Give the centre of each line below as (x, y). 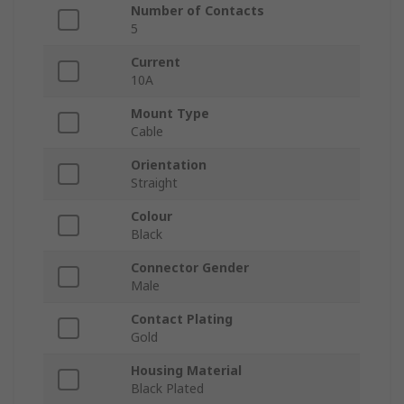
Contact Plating (182, 319)
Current (156, 62)
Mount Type (170, 114)
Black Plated (167, 389)
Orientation (169, 165)
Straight (154, 183)
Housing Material (186, 371)
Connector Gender (190, 268)
